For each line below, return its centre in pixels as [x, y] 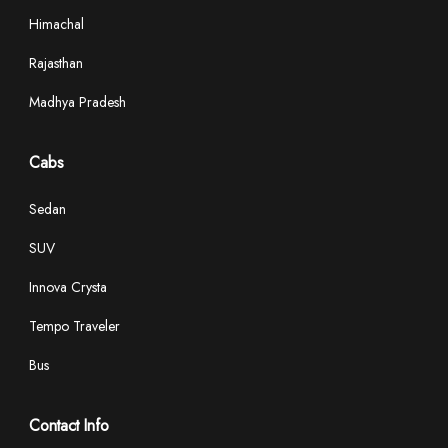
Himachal [56, 24]
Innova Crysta [68, 287]
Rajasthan [56, 63]
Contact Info [69, 425]
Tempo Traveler [74, 326]
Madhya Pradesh [77, 102]
